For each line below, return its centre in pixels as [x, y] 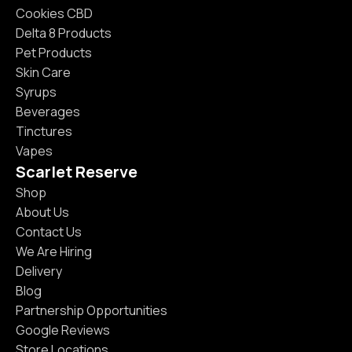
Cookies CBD [54, 13]
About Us [42, 212]
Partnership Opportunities [92, 310]
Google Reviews [63, 330]
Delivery [39, 271]
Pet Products [54, 52]
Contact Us [49, 231]
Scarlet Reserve [77, 171]
